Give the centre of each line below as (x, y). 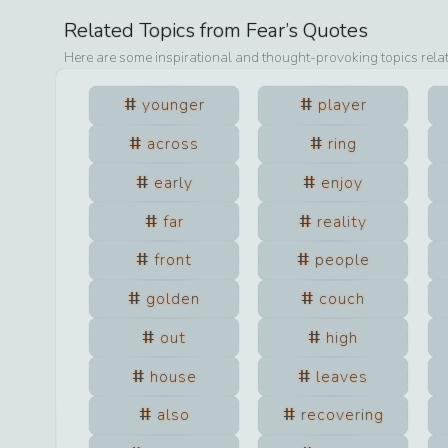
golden (173, 299)
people (342, 260)
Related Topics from (155, 30)
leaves (342, 376)
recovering (342, 415)
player (342, 105)
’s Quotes (327, 30)
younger (173, 105)
